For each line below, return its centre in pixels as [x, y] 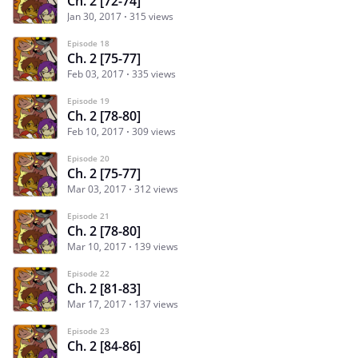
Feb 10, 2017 [95, 131]
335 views [154, 74]
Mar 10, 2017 [97, 246]
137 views [156, 304]
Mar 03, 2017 [97, 189]
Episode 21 [88, 215]
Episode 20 [88, 158]
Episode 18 [88, 43]
